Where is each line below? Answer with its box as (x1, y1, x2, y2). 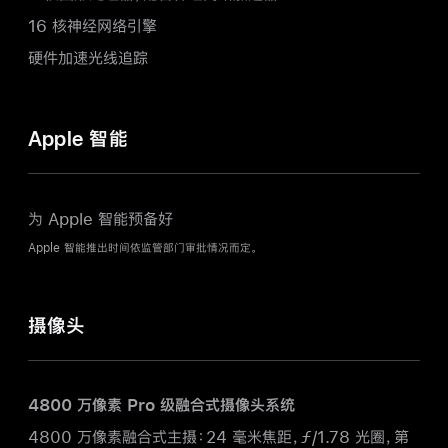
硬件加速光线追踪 (28, 48, 148, 66)
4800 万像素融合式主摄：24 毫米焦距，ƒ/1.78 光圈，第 (28, 427, 409, 445)
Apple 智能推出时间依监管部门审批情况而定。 (28, 242, 258, 255)
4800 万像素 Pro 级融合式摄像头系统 (28, 396, 295, 414)
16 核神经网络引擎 (28, 16, 157, 34)
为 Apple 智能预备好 (28, 209, 173, 227)
